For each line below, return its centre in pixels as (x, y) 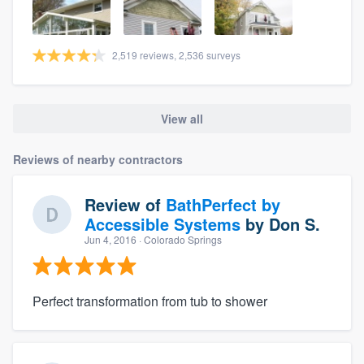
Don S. (295, 224)
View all (182, 119)
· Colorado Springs (179, 240)
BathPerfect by (223, 205)
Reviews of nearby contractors (98, 160)
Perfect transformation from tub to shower (150, 301)
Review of (125, 205)
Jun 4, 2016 (110, 240)
